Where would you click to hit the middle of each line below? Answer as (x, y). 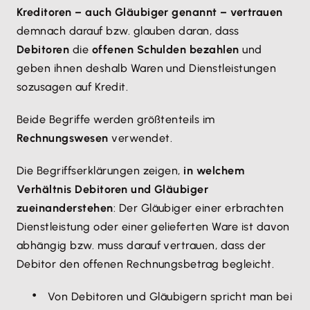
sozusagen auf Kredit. (73, 87)
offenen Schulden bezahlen (165, 49)
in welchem (214, 171)
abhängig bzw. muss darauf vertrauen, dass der (142, 245)
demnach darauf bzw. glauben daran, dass (128, 31)
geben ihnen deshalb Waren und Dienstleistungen (147, 68)
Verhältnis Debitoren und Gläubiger (113, 189)
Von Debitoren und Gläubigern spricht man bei (170, 297)
